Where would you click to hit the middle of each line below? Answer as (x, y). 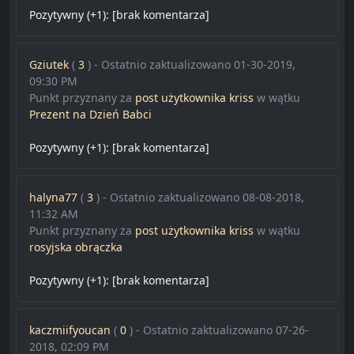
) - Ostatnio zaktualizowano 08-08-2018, (200, 198)
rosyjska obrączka (76, 247)
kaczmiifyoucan (70, 330)
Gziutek (49, 65)
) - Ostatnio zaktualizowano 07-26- (219, 330)
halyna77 (53, 198)
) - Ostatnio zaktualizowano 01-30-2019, (192, 65)
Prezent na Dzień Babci (90, 115)
